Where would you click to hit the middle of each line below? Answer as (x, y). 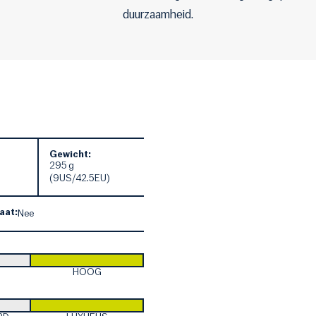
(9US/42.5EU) (79, 178)
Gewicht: (70, 154)
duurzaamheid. (158, 15)
